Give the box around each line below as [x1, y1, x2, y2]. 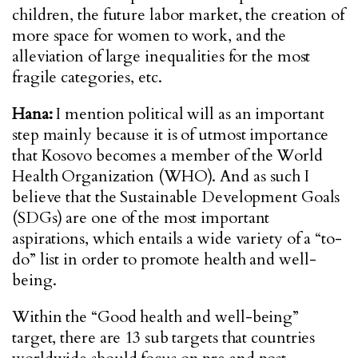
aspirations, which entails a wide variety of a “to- [12, 228, 342, 249]
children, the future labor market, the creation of [12, 4, 344, 26]
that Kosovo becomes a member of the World [12, 145, 323, 166]
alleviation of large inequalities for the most [12, 46, 311, 67]
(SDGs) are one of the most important [12, 207, 270, 229]
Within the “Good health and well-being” [12, 306, 300, 328]
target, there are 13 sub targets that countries [12, 327, 316, 348]
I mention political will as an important [56, 103, 324, 125]
